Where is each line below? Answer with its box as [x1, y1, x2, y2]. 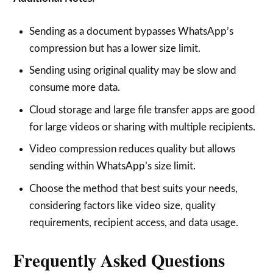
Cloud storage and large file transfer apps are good [29, 104, 255, 115]
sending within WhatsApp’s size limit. [29, 161, 196, 172]
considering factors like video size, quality [29, 200, 216, 211]
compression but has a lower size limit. [29, 43, 200, 54]
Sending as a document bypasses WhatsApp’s [29, 26, 233, 37]
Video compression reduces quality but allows [29, 144, 235, 155]
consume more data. [29, 82, 120, 93]
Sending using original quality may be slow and [29, 65, 236, 76]
